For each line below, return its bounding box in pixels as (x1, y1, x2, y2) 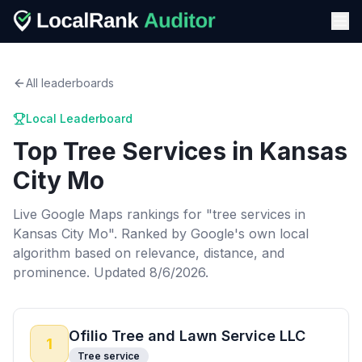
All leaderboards (26, 76, 114, 90)
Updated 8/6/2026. (90, 264, 208, 280)
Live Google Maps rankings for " (13, 206, 213, 222)
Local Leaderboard (26, 112, 133, 125)
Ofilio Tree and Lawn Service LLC (69, 327, 305, 344)
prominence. (13, 264, 90, 280)
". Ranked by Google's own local (108, 225, 309, 242)
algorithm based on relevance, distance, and (13, 245, 284, 261)
